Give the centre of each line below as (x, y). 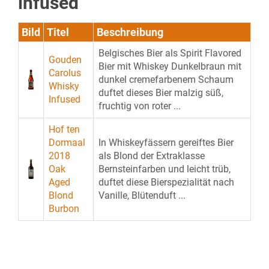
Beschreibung (130, 32)
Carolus (65, 73)
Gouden (65, 60)
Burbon (64, 209)
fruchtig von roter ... (140, 106)
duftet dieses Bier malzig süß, (161, 93)
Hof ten (64, 129)
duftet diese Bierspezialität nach (166, 182)
